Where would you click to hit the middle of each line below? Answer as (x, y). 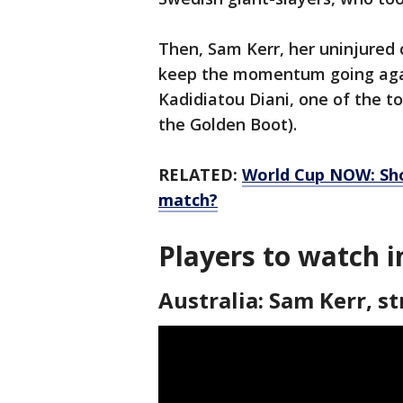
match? (188, 200)
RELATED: (200, 175)
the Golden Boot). (230, 125)
